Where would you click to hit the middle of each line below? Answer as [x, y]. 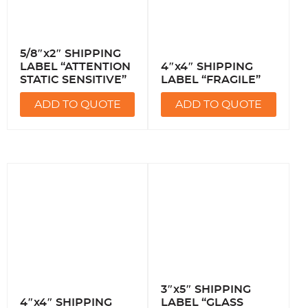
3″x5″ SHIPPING [206, 290]
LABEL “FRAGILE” [211, 80]
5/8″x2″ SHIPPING [70, 54]
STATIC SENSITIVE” [73, 80]
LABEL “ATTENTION [75, 67]
